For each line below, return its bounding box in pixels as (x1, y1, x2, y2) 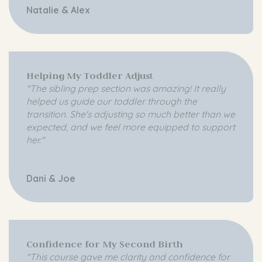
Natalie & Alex (26, 4, 92, 16)
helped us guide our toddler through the (26, 95, 197, 108)
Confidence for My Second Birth (26, 237, 183, 251)
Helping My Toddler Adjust (26, 69, 153, 82)
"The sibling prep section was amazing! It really (26, 82, 226, 95)
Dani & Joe (26, 173, 75, 185)
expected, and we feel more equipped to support (26, 121, 235, 133)
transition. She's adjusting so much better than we (26, 108, 235, 120)
